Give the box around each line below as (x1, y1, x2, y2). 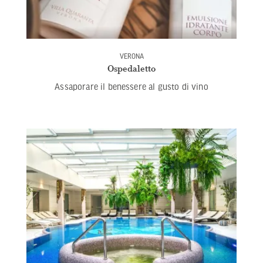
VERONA (119, 52, 144, 60)
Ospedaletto (107, 62, 156, 74)
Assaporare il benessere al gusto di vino (55, 81, 208, 91)
